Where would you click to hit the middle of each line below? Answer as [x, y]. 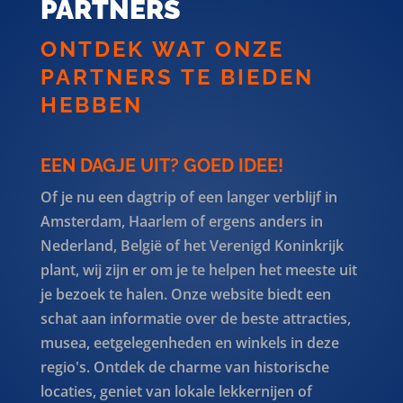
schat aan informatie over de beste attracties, [195, 318]
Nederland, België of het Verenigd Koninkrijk [192, 245]
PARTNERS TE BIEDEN [177, 76]
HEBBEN [91, 104]
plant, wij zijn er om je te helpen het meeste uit [198, 269]
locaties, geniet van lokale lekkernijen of [176, 391]
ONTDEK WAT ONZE [162, 49]
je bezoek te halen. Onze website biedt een [185, 294]
